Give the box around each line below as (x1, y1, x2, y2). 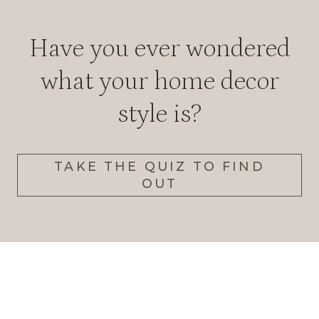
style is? (117, 100, 202, 129)
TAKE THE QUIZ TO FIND (54, 159, 265, 174)
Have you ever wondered (28, 34, 291, 63)
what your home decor (40, 67, 279, 96)
